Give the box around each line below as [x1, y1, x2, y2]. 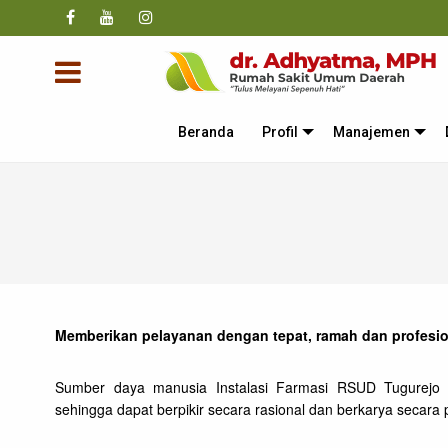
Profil [262, 123, 299, 140]
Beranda [178, 123, 235, 140]
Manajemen [333, 123, 411, 140]
